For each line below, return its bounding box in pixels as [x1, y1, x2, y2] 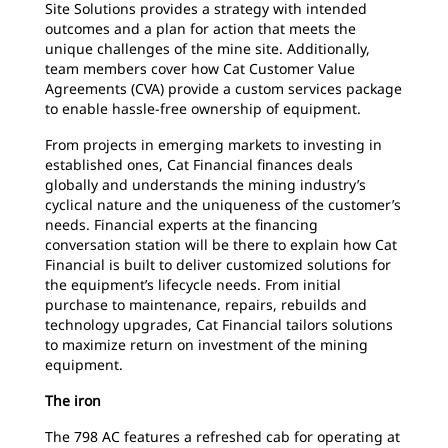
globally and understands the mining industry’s [45, 175, 366, 194]
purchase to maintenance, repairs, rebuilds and [45, 295, 367, 314]
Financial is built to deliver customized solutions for [45, 255, 391, 274]
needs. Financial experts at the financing [45, 215, 318, 234]
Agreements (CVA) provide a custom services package [45, 79, 402, 98]
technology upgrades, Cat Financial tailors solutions [45, 315, 393, 334]
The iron [45, 391, 101, 410]
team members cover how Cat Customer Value [45, 59, 355, 78]
